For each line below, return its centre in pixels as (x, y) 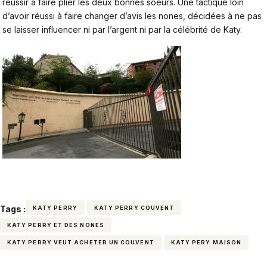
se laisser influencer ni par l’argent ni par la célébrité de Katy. (122, 29)
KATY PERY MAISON (206, 243)
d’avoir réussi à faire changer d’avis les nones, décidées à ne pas (132, 15)
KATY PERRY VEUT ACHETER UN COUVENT (81, 243)
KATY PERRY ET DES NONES (56, 225)
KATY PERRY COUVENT (134, 208)
